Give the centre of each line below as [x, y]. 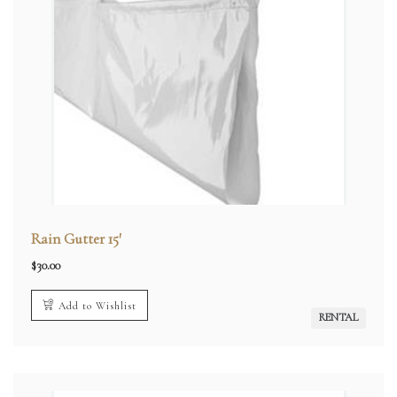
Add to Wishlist [97, 306]
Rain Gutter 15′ [76, 239]
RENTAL [339, 318]
